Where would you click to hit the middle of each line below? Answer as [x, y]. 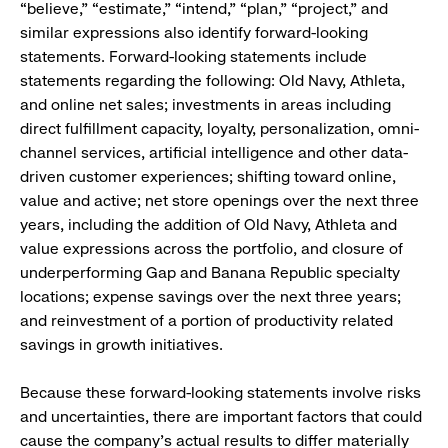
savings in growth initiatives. [121, 345]
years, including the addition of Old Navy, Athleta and [208, 225]
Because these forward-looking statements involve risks [220, 393]
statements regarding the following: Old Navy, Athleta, [212, 81]
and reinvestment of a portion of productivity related [206, 321]
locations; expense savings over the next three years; [210, 297]
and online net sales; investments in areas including [205, 105]
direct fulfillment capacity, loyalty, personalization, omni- [219, 129]
